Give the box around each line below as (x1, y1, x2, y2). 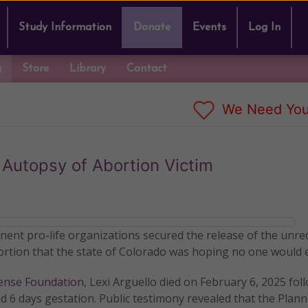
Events (192, 22, 226, 33)
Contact (126, 63, 167, 74)
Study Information (19, 22, 111, 33)
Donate (133, 22, 170, 33)
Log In (248, 22, 280, 33)
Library (69, 63, 106, 74)
